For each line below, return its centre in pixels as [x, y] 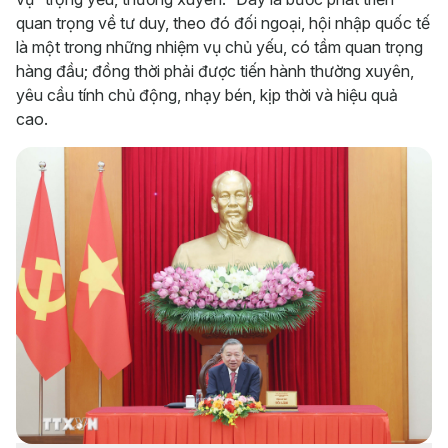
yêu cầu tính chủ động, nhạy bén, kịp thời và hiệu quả [207, 95]
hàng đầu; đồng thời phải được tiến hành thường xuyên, [215, 71]
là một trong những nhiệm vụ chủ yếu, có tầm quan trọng [219, 47]
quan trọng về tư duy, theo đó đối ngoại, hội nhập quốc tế [223, 23]
